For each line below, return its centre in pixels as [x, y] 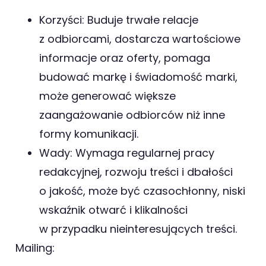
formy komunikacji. [89, 134]
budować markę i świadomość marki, [138, 77]
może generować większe [107, 96]
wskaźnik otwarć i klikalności [113, 210]
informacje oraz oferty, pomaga [125, 58]
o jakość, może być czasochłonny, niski [142, 191]
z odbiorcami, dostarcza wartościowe [140, 39]
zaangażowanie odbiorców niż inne [132, 115]
